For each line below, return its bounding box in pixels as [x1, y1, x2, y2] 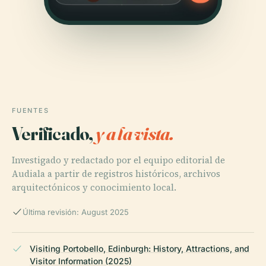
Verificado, [12, 121, 96, 145]
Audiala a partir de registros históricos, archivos [12, 167, 220, 180]
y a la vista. [95, 121, 174, 145]
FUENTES [12, 106, 49, 115]
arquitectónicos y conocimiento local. [12, 180, 176, 194]
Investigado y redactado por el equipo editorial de [12, 153, 225, 166]
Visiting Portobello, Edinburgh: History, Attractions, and [30, 243, 249, 254]
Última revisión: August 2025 [23, 207, 129, 217]
